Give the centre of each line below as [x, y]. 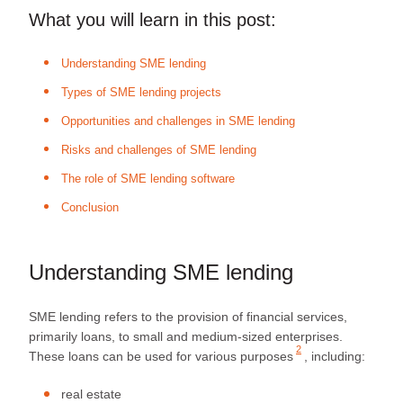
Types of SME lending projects [141, 92]
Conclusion [90, 207]
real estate [91, 394]
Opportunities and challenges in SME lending [178, 121]
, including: [335, 356]
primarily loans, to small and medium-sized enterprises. [186, 336]
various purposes [244, 356]
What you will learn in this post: [152, 19]
